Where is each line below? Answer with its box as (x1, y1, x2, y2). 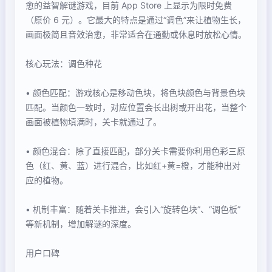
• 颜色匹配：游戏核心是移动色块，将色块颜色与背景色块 (25, 87, 245, 98)
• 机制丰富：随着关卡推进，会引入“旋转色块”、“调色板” (25, 204, 240, 215)
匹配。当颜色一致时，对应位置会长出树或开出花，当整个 (25, 102, 246, 113)
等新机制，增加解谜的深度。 (25, 219, 136, 229)
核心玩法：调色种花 (25, 58, 102, 69)
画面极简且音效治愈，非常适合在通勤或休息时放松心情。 (25, 29, 246, 40)
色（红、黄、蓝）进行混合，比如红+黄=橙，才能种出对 (25, 160, 240, 171)
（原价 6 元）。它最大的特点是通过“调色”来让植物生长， (25, 15, 246, 25)
